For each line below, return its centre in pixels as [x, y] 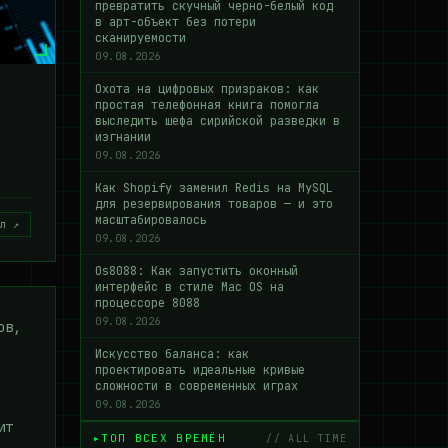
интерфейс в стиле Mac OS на [189, 287]
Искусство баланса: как [172, 354]
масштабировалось [151, 220]
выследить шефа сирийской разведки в [217, 121]
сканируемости [140, 38]
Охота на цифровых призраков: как [207, 89]
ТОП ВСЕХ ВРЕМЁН [164, 438]
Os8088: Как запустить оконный [196, 271]
